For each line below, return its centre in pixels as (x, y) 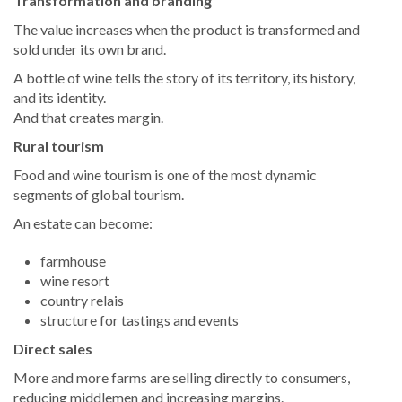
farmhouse (73, 261)
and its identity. (60, 98)
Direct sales (53, 349)
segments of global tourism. (99, 195)
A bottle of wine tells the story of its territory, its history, (184, 78)
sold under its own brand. (90, 49)
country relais (82, 301)
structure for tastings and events (140, 320)
